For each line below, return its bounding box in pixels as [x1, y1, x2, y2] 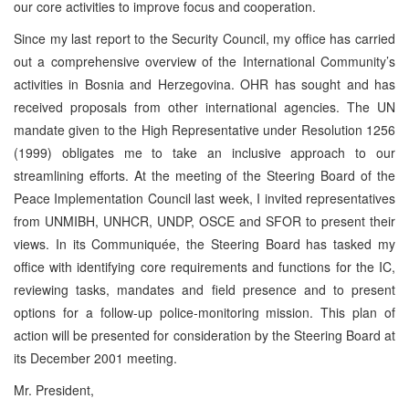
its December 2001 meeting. [14, 348, 177, 367]
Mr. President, [14, 380, 94, 399]
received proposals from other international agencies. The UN [14, 97, 395, 116]
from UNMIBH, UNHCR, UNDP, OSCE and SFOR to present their [14, 211, 395, 230]
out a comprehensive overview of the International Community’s [14, 51, 395, 70]
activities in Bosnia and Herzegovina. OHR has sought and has [14, 74, 395, 93]
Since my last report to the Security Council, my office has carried [14, 28, 395, 47]
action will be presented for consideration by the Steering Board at [14, 325, 395, 344]
